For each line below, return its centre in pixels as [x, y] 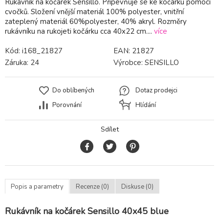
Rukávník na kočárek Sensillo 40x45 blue [87, 211]
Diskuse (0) [137, 186]
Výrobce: [129, 63]
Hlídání [146, 105]
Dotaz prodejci [156, 91]
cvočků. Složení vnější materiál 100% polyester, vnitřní [94, 12]
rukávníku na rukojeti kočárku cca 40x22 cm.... [79, 32]
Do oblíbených [73, 91]
